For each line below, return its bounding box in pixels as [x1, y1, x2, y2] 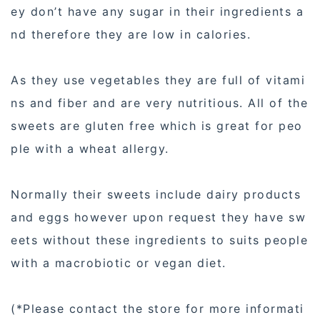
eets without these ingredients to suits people [11, 232, 308, 247]
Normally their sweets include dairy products [11, 186, 301, 201]
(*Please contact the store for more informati [11, 301, 304, 316]
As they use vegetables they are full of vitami [11, 72, 305, 87]
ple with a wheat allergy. [11, 141, 169, 156]
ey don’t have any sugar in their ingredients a [11, 4, 304, 19]
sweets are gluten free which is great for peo [11, 118, 303, 133]
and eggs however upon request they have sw [11, 209, 306, 224]
